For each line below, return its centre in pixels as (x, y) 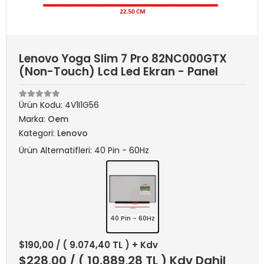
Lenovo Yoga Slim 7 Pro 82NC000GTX (123, 59)
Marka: (33, 119)
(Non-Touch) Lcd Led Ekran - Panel (118, 72)
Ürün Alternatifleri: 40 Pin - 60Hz (84, 150)
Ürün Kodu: (42, 105)
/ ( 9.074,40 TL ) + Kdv (107, 245)
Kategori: (38, 133)
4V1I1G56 (82, 105)
